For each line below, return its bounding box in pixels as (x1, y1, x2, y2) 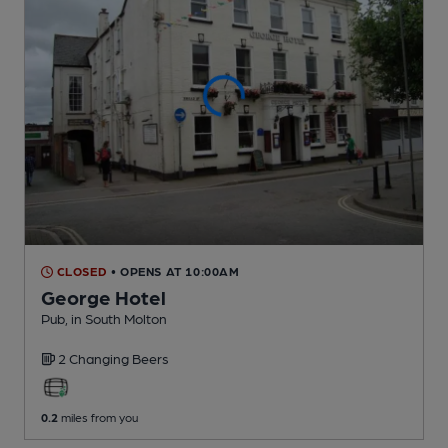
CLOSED (53, 264, 108, 279)
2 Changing (58, 350, 132, 367)
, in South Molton (65, 310, 167, 327)
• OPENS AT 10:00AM (110, 264, 240, 279)
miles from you (58, 410, 138, 425)
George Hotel (41, 285, 166, 310)
